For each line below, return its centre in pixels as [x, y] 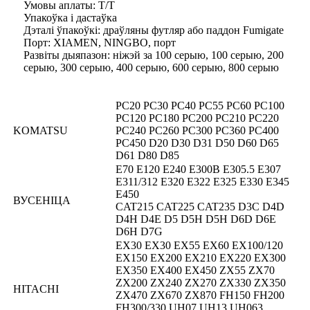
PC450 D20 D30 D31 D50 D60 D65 [197, 143]
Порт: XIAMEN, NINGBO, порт [100, 43]
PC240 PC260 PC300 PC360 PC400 [197, 131]
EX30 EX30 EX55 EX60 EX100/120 [199, 246]
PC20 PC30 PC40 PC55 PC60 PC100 [200, 106]
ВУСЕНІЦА [42, 201]
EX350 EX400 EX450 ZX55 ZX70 [195, 271]
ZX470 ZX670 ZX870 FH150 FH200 [200, 295]
